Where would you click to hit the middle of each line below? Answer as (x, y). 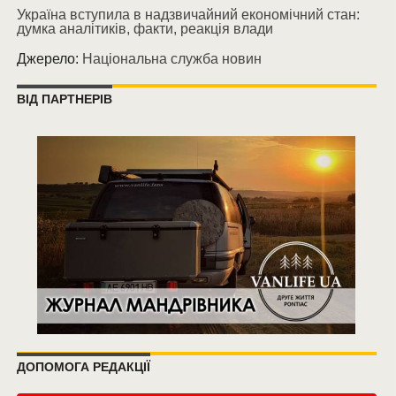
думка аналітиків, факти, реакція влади (145, 28)
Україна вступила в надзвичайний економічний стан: (188, 14)
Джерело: (49, 58)
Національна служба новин (171, 58)
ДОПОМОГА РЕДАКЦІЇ (83, 366)
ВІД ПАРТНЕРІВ (64, 99)
